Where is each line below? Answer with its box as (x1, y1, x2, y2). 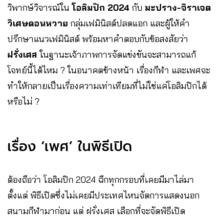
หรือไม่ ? (7, 95, 40, 107)
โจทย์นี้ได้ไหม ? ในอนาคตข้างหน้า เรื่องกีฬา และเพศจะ (7, 64, 210, 76)
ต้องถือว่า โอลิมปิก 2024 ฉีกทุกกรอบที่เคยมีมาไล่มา (7, 174, 194, 185)
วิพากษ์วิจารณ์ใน (7, 1, 72, 13)
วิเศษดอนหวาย (7, 17, 70, 29)
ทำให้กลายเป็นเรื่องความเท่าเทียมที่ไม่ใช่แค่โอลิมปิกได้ (7, 80, 207, 91)
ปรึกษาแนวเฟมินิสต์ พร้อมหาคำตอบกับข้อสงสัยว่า (7, 33, 188, 44)
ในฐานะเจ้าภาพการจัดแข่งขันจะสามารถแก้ (37, 48, 196, 60)
